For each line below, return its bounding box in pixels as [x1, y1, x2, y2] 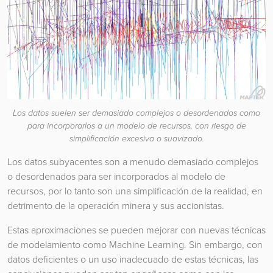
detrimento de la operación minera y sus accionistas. [7, 199, 224, 213]
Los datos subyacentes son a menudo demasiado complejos [7, 155, 258, 169]
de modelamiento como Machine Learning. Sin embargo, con [7, 238, 263, 252]
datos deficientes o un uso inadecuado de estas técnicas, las [7, 252, 258, 267]
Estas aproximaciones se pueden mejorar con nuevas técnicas [7, 223, 266, 238]
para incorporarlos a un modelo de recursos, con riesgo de [27, 119, 246, 133]
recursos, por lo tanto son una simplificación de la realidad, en [7, 184, 263, 199]
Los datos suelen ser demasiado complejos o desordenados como [13, 107, 260, 120]
